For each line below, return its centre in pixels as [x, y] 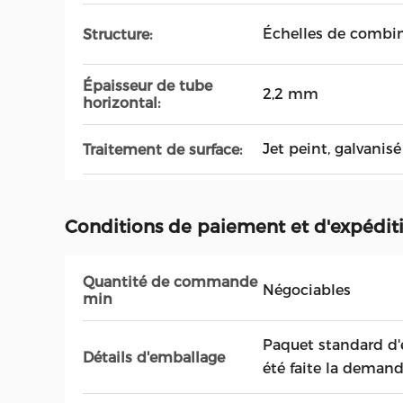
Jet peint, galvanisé [332, 149]
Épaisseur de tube [148, 86]
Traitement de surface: [162, 149]
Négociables [307, 290]
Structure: [117, 34]
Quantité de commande [170, 282]
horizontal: [121, 103]
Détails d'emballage [154, 357]
